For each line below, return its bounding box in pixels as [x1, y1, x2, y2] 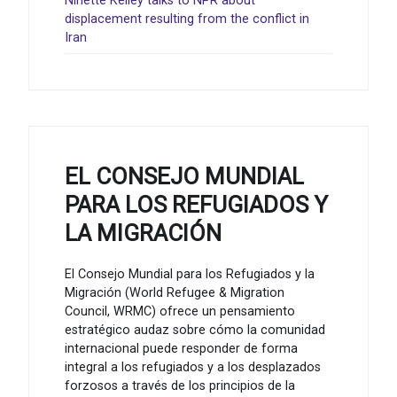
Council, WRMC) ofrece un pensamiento [65, 303, 295, 319]
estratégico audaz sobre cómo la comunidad [65, 322, 325, 338]
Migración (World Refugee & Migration [65, 284, 284, 300]
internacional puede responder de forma [65, 340, 298, 356]
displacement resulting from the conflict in [65, 11, 309, 27]
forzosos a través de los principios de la [65, 378, 295, 393]
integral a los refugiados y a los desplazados [65, 359, 321, 375]
